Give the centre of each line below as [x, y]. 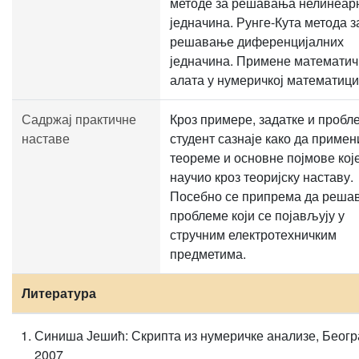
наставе [46, 138]
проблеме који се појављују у [257, 215]
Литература [59, 293]
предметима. [208, 254]
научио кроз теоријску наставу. [262, 177]
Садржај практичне [79, 119]
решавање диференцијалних [257, 41]
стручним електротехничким [253, 234]
